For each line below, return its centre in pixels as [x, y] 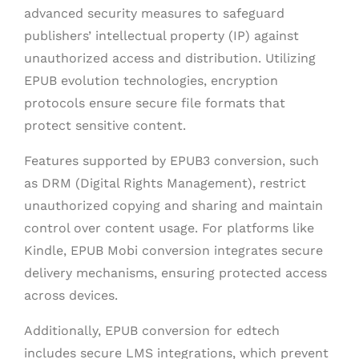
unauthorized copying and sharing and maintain [173, 205]
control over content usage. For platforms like [169, 228]
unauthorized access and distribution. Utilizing [170, 58]
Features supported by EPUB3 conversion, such [171, 160]
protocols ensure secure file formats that [155, 103]
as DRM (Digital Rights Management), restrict [165, 183]
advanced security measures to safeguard [154, 13]
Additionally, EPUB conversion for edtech [152, 330]
